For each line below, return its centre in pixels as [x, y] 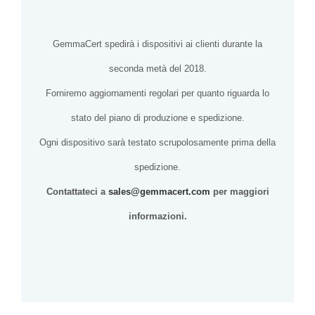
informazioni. [157, 217]
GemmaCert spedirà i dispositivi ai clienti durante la [157, 44]
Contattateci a [77, 192]
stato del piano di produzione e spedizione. [157, 118]
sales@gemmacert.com [159, 192]
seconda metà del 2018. [157, 69]
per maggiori [239, 192]
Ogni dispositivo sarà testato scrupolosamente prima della [157, 143]
